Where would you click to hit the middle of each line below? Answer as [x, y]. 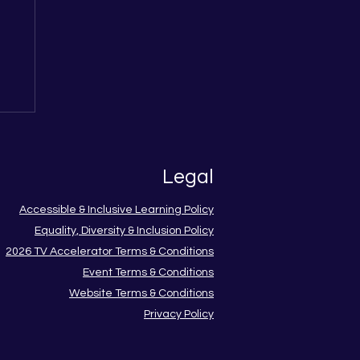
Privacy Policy [179, 315]
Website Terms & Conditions [141, 294]
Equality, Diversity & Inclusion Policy [124, 231]
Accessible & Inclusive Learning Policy [117, 210]
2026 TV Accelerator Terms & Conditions [110, 252]
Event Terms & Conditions [148, 273]
